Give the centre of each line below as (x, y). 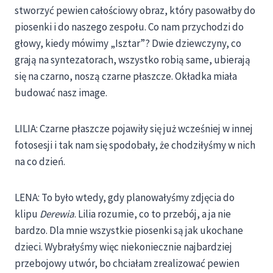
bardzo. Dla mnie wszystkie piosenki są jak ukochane (129, 231)
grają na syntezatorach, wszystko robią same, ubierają (133, 60)
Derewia (57, 214)
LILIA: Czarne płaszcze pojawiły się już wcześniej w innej (134, 129)
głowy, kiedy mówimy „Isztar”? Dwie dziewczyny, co (128, 44)
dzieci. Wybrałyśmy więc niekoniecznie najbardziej (123, 247)
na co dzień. (40, 162)
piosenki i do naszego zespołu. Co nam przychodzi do (129, 27)
